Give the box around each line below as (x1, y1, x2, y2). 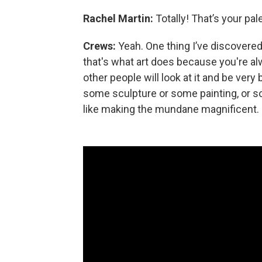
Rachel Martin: (83, 12, 153, 25)
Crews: (83, 39, 116, 52)
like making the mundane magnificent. (83, 102, 259, 115)
